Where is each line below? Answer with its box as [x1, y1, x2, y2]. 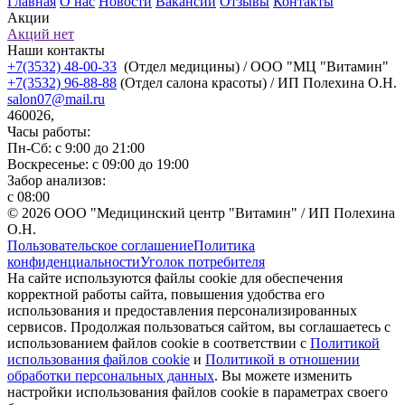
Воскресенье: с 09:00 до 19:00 [7, 156, 189, 173]
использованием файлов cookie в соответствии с [7, 335, 310, 352]
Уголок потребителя [140, 254, 265, 270]
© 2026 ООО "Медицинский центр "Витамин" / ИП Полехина [7, 205, 395, 221]
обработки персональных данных [7, 368, 214, 384]
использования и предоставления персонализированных [7, 303, 357, 319]
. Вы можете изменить [214, 368, 352, 384]
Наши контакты [7, 42, 105, 59]
